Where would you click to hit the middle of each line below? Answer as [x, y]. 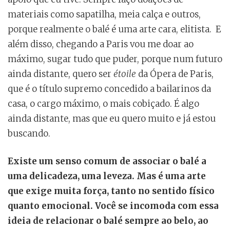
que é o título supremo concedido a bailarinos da [109, 89]
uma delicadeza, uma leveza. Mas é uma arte [107, 176]
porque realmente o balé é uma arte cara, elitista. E [114, 30]
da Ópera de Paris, [175, 74]
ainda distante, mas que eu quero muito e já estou [112, 119]
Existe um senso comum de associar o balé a [107, 161]
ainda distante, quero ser [61, 74]
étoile [125, 74]
